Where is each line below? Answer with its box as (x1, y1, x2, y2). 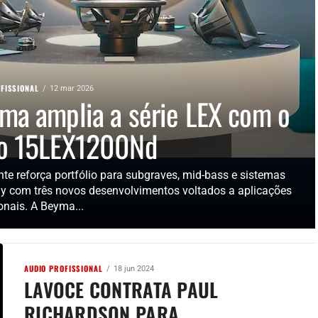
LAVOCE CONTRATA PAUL (24, 275, 219, 304)
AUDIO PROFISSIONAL (24, 263, 103, 274)
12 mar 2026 (49, 84, 94, 93)
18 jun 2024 (113, 264, 154, 273)
